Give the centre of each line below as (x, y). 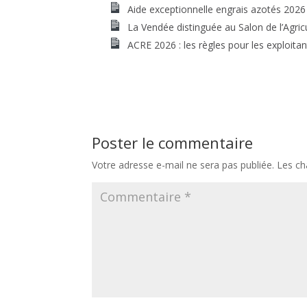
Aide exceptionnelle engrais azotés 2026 (216, 10)
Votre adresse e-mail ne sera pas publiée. (183, 165)
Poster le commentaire (173, 143)
